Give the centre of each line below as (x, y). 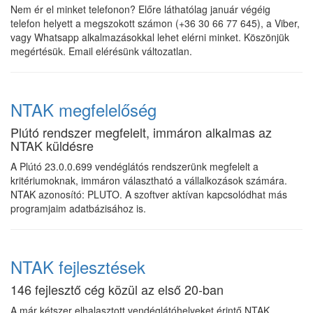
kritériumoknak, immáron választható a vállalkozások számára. (149, 180)
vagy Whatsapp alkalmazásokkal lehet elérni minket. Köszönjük (150, 37)
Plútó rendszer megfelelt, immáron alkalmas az (141, 132)
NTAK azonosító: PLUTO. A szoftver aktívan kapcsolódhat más (149, 194)
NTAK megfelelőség (83, 109)
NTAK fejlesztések (78, 267)
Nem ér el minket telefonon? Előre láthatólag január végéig (140, 9)
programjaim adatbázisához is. (78, 208)
